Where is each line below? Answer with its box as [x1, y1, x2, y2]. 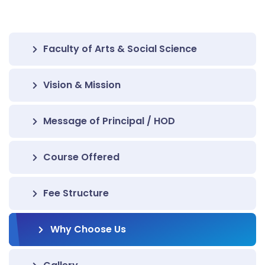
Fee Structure [43, 186, 109, 200]
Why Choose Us [50, 222, 126, 236]
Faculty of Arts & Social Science [43, 42, 197, 56]
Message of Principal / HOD [43, 114, 175, 128]
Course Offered [43, 150, 119, 164]
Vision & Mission [43, 78, 121, 92]
